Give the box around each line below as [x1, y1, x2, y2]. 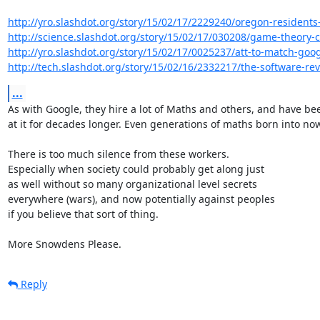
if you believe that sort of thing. [7, 206, 159, 221]
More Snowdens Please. [7, 236, 121, 251]
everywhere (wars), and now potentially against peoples [7, 191, 275, 206]
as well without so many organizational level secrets [7, 176, 257, 191]
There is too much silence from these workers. [7, 146, 229, 161]
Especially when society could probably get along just [7, 161, 264, 176]
